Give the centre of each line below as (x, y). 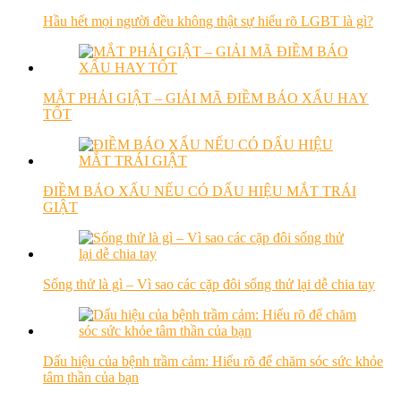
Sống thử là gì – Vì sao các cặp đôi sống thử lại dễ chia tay (209, 285)
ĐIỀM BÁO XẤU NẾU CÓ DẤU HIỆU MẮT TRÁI (200, 192)
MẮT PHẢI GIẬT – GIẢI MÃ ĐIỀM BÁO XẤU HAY (206, 98)
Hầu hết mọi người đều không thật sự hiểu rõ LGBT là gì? (208, 21)
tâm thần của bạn (91, 378)
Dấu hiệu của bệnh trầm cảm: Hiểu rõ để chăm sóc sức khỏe (213, 362)
